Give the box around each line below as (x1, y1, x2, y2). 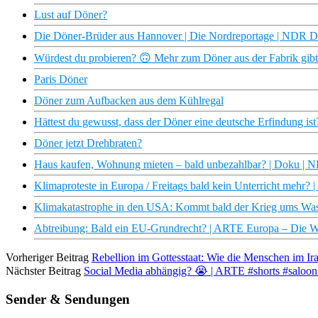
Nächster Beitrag (6, 265, 81, 278)
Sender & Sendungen (6, 291, 130, 307)
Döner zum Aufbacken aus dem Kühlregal (34, 94, 224, 107)
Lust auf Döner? (34, 9, 107, 21)
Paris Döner (34, 73, 87, 86)
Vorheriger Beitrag (6, 251, 89, 264)
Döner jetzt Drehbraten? (34, 137, 142, 150)
